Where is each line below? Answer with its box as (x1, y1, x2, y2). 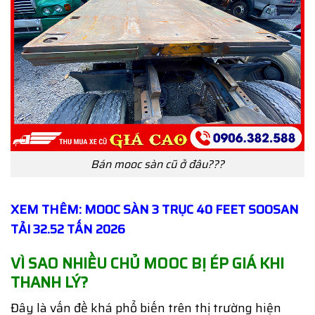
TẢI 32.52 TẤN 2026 (11, 219, 125, 239)
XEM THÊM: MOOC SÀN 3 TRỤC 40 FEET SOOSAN (11, 199, 299, 219)
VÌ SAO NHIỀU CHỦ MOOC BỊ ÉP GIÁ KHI (11, 251, 284, 275)
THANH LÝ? (11, 270, 88, 294)
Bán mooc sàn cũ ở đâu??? (91, 155, 224, 173)
